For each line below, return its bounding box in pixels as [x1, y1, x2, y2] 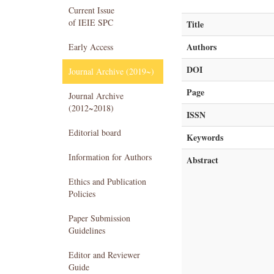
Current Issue [68, 4, 114, 16]
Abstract [187, 154, 218, 166]
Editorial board [68, 127, 121, 138]
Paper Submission [68, 212, 130, 224]
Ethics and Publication [68, 176, 146, 187]
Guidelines [68, 224, 105, 236]
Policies [68, 188, 95, 199]
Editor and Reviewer [68, 249, 140, 261]
